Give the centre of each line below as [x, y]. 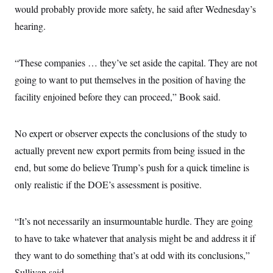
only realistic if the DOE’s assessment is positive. [108, 184]
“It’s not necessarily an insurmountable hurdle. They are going [134, 221]
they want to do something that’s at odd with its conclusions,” [132, 255]
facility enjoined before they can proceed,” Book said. [118, 97]
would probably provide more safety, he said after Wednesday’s [135, 9]
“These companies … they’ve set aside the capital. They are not [136, 62]
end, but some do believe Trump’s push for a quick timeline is [132, 167]
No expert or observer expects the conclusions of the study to [131, 133]
